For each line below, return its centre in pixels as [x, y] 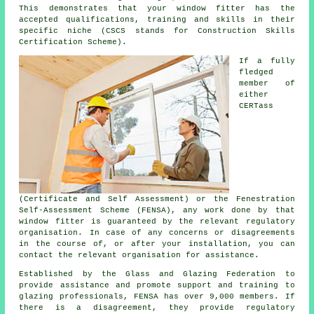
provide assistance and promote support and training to [157, 286]
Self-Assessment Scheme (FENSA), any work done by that [157, 211]
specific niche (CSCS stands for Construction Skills [157, 31]
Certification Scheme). [73, 42]
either [254, 95]
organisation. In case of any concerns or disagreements [157, 233]
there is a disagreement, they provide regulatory [157, 308]
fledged [257, 73]
